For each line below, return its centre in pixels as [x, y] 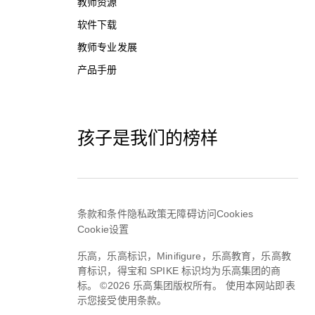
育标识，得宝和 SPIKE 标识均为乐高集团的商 [179, 270]
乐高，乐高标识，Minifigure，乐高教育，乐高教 [184, 256]
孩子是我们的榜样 [148, 137]
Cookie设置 [103, 229]
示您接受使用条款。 [122, 300]
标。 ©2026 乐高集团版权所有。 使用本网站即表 [186, 285]
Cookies [234, 213]
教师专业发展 [107, 47]
